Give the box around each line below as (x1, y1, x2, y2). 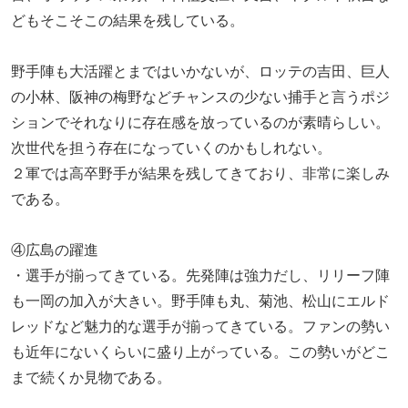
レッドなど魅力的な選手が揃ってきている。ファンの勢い (11, 319, 390, 335)
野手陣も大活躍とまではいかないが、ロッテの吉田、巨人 (11, 64, 390, 80)
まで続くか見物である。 (11, 370, 171, 386)
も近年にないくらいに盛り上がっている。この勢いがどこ (11, 344, 390, 361)
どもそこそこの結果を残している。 (11, 13, 244, 29)
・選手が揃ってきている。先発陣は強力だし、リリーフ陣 (11, 268, 390, 284)
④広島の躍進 (11, 242, 98, 259)
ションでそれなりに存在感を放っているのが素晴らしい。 (11, 115, 390, 131)
